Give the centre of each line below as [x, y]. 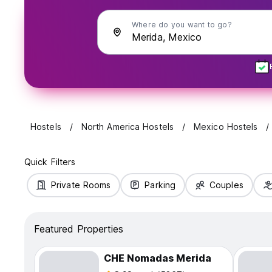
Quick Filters [50, 162]
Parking [160, 185]
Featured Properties [79, 229]
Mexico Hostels [226, 127]
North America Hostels [127, 127]
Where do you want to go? [182, 25]
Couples [226, 185]
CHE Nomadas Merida [157, 258]
